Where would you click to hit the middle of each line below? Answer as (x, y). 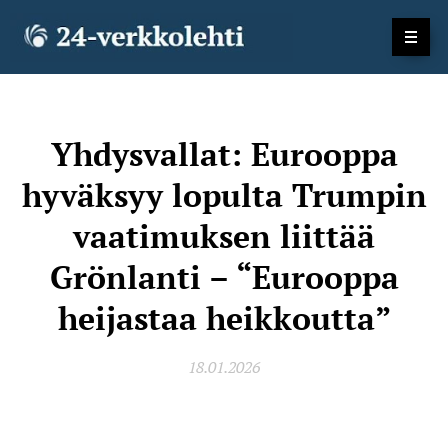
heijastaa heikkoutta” (224, 318)
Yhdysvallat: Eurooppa (224, 154)
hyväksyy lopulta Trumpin (224, 195)
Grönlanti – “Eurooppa (224, 277)
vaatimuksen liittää (224, 236)
